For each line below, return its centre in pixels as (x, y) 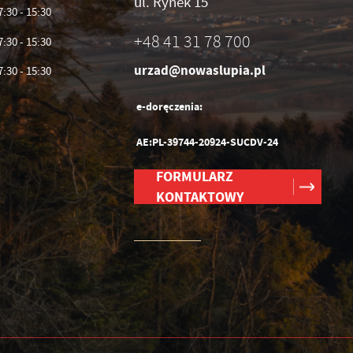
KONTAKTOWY (200, 197)
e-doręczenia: (169, 107)
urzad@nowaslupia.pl (200, 71)
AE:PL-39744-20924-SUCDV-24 (206, 143)
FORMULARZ (195, 177)
